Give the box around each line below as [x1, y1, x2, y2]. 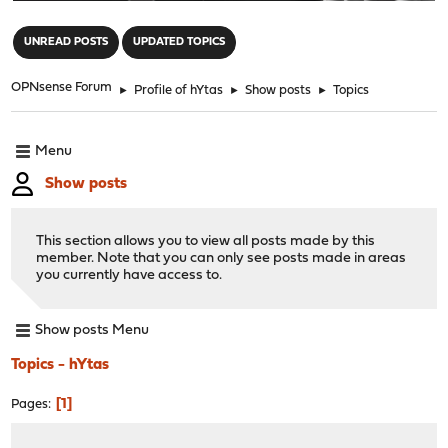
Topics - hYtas [11, 356, 110, 373]
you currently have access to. [36, 267, 223, 283]
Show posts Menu [35, 323, 150, 339]
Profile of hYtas [134, 83, 224, 97]
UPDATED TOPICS [133, 36, 226, 48]
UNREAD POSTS [24, 36, 109, 48]
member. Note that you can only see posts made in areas [36, 250, 407, 266]
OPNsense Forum [11, 80, 113, 94]
